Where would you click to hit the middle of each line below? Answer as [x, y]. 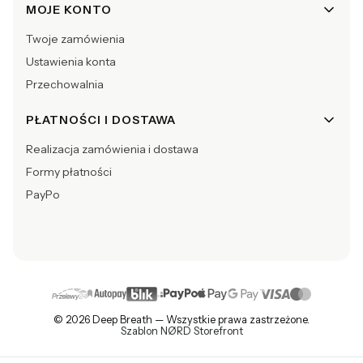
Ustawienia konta [71, 61]
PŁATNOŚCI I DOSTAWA [101, 120]
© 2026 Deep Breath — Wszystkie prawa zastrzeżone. [181, 319]
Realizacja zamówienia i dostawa [112, 149]
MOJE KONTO [69, 9]
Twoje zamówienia [75, 38]
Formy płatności [69, 171]
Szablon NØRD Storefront [181, 331]
